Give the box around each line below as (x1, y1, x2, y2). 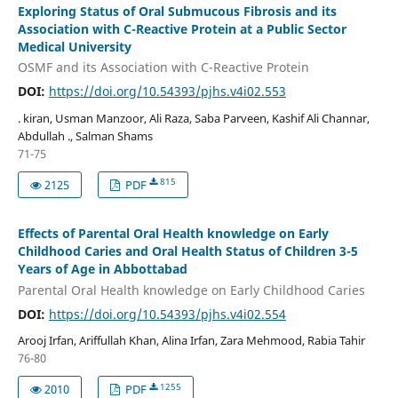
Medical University (17, 37, 131, 55)
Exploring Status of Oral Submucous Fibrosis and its (17, 2, 337, 20)
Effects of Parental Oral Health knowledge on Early (17, 225, 329, 242)
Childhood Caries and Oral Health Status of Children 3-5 (17, 243, 358, 259)
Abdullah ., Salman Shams (17, 128, 153, 145)
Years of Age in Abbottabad (17, 260, 187, 277)
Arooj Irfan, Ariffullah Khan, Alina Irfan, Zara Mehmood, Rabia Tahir (17, 332, 365, 349)
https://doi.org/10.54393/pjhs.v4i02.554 (48, 305, 286, 322)
